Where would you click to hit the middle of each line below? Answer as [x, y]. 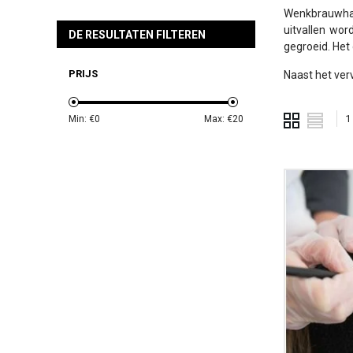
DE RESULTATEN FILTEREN [137, 35]
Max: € [218, 119]
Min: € [82, 119]
